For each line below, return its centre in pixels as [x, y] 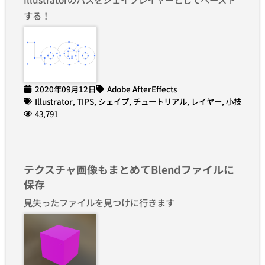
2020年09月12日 [65, 88]
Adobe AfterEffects [142, 88]
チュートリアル [160, 101]
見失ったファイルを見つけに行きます [99, 202]
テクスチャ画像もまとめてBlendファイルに [129, 169]
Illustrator [54, 101]
